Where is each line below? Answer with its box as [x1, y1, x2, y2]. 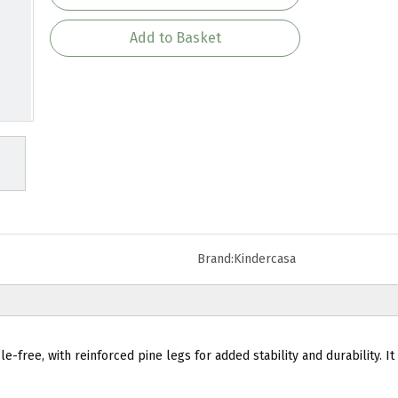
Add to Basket [129, 29, 221, 46]
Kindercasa [233, 251, 296, 267]
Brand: [196, 251, 234, 267]
